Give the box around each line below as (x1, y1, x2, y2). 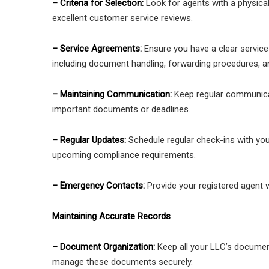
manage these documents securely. (52, 256, 193, 268)
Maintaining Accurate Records (52, 211, 171, 222)
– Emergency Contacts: (52, 180, 147, 192)
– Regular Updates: (52, 134, 126, 146)
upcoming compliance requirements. (52, 150, 196, 161)
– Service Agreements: (52, 43, 144, 55)
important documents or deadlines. (52, 104, 190, 115)
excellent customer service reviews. (52, 13, 193, 24)
